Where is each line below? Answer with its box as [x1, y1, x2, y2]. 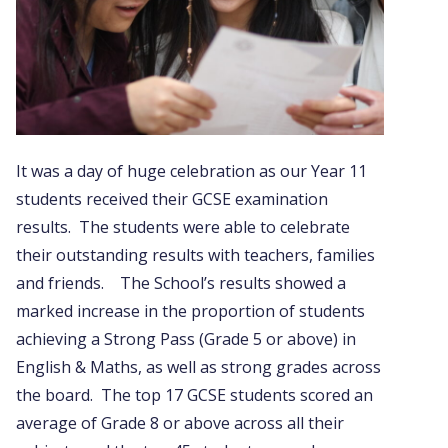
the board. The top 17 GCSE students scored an [16, 384, 373, 407]
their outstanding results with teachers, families [16, 244, 375, 267]
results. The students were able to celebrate [16, 216, 350, 239]
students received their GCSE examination [16, 188, 328, 211]
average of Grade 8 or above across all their [16, 412, 344, 435]
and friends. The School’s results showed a [16, 272, 346, 295]
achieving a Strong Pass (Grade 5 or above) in [16, 328, 356, 351]
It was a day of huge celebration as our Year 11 [16, 160, 367, 183]
